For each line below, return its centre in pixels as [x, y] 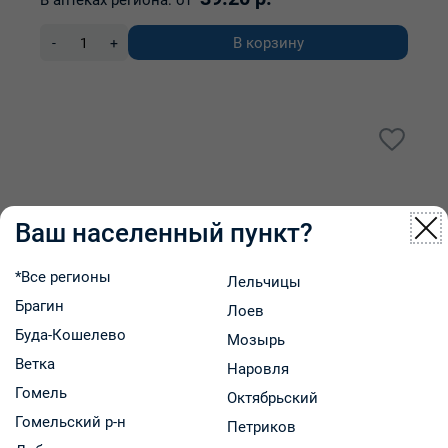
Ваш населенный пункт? [164, 232]
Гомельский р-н [70, 421]
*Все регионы [63, 276]
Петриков [261, 426]
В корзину [268, 42]
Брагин [39, 305]
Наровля [257, 368]
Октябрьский [272, 397]
